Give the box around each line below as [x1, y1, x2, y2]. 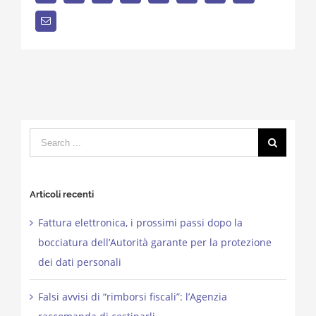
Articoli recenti [29, 189, 94, 200]
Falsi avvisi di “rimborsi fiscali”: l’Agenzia [37, 290, 227, 304]
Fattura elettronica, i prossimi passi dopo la [37, 216, 243, 230]
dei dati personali [37, 255, 121, 269]
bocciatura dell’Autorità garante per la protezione [37, 236, 272, 250]
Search [28, 130, 61, 145]
